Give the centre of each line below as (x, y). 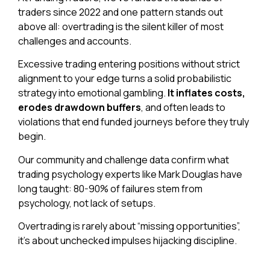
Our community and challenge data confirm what (124, 159)
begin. (32, 137)
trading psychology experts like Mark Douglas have (130, 174)
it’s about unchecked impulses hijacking (106, 240)
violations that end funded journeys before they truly (133, 122)
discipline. (215, 240)
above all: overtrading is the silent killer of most (121, 26)
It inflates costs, (206, 93)
